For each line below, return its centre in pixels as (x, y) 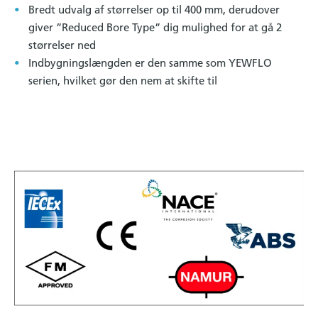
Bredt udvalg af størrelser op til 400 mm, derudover (154, 9)
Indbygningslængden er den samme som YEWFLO (150, 62)
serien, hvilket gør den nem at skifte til (123, 80)
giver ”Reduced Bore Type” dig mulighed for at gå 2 (155, 27)
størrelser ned (62, 45)
